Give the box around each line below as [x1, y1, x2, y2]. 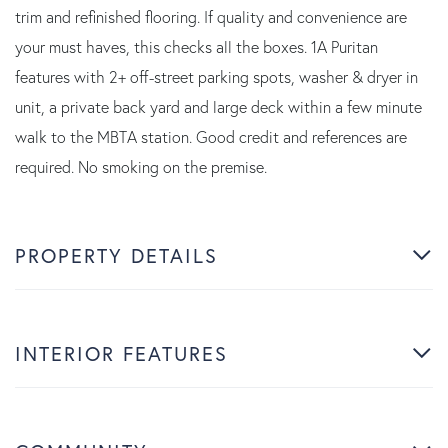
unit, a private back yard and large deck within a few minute [15, 96, 422, 117]
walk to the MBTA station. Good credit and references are [15, 126, 407, 147]
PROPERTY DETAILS [15, 241, 218, 269]
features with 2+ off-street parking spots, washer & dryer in [15, 66, 418, 87]
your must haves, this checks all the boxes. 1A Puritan [15, 36, 378, 57]
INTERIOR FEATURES [15, 339, 228, 367]
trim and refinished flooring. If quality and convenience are [15, 6, 407, 27]
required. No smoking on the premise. [15, 156, 267, 177]
